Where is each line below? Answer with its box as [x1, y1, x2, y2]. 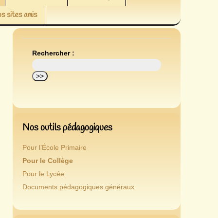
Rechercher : [32, 50, 74, 57]
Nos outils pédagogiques [22, 122, 112, 134]
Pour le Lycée [22, 170, 64, 178]
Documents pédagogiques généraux [22, 183, 134, 191]
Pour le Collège [22, 157, 73, 165]
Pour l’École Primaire [22, 144, 87, 152]
